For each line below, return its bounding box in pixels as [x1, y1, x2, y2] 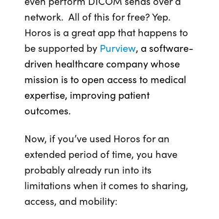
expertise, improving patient [24, 88, 150, 102]
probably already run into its [24, 162, 152, 176]
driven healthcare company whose [24, 56, 180, 70]
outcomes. [24, 103, 71, 117]
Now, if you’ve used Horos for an [24, 131, 170, 145]
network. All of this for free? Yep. [24, 9, 171, 23]
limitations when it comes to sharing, [24, 178, 188, 192]
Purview [100, 41, 136, 55]
